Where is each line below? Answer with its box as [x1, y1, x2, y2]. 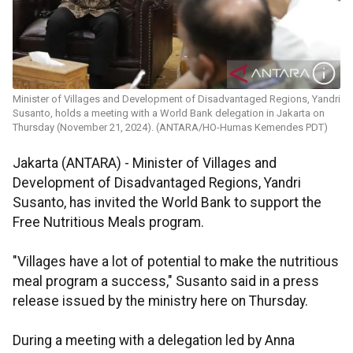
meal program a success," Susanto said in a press [13, 273, 319, 290]
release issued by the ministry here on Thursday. [13, 293, 308, 310]
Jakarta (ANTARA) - [13, 155, 132, 172]
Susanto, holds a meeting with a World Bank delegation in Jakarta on [13, 107, 325, 120]
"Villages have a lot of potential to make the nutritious [13, 254, 339, 270]
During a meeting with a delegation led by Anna [13, 333, 295, 349]
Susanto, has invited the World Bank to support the [13, 195, 321, 211]
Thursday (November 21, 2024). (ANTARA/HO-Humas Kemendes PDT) [13, 121, 328, 134]
